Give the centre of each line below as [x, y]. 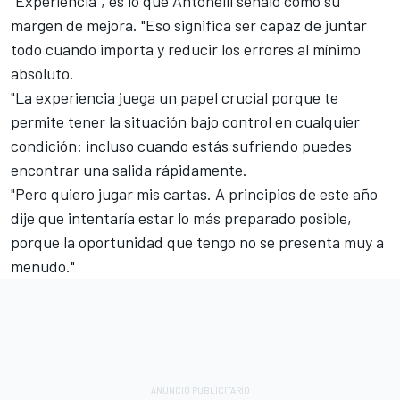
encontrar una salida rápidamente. [129, 170]
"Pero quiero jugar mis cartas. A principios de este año [194, 194]
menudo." [43, 266]
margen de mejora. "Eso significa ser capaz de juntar [189, 25]
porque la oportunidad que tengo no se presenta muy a [197, 242]
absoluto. [42, 73]
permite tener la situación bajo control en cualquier [185, 121]
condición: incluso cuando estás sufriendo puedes [181, 146]
